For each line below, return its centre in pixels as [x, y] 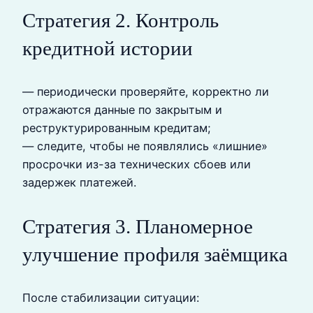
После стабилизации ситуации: [111, 297]
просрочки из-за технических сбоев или [137, 165]
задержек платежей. [79, 183]
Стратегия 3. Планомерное [138, 226]
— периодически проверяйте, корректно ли [146, 92]
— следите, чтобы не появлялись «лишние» [145, 146]
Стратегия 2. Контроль [121, 21]
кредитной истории [108, 49]
